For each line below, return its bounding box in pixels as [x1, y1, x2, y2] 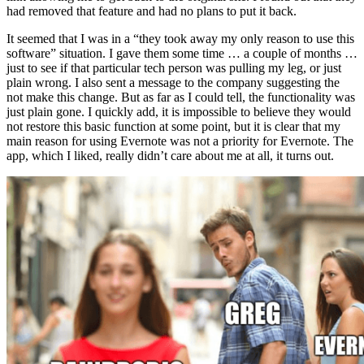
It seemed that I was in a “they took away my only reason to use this [6, 31, 354, 45]
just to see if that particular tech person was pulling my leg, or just [6, 60, 341, 75]
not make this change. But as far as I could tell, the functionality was [6, 89, 355, 104]
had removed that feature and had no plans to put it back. [6, 3, 297, 18]
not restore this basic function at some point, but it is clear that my [6, 119, 340, 133]
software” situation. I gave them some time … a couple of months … [6, 45, 357, 60]
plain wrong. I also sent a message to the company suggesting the [6, 75, 340, 89]
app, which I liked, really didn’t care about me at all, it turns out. [6, 148, 334, 162]
